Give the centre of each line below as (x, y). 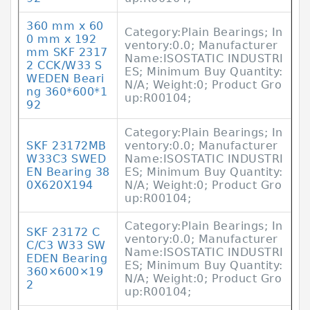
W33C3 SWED (66, 159)
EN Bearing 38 (68, 172)
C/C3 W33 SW (66, 245)
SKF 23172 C (63, 232)
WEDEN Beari (65, 79)
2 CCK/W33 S (64, 65)
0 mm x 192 (61, 39)
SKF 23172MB (66, 146)
